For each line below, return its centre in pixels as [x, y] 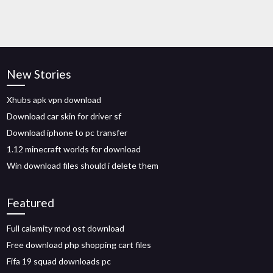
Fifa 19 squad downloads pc [59, 261]
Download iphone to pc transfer [67, 133]
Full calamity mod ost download [66, 228]
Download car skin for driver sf [64, 116]
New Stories [39, 74]
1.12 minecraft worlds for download [74, 149]
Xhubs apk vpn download [54, 100]
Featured [31, 203]
